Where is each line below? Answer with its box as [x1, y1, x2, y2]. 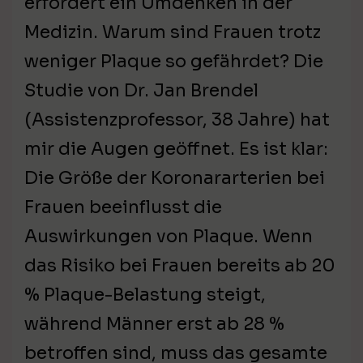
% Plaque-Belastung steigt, [24, 284, 266, 306]
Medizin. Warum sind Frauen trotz [24, 21, 321, 44]
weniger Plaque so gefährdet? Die [24, 50, 323, 73]
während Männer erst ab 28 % [24, 313, 284, 335]
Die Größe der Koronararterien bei [24, 167, 325, 190]
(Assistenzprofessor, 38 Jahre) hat [24, 109, 330, 131]
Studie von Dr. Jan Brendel [24, 79, 258, 102]
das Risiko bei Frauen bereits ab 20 [24, 254, 335, 277]
